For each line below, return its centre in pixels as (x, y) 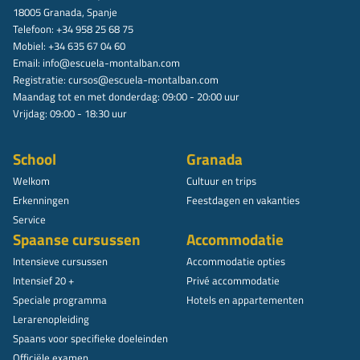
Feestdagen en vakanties (243, 200)
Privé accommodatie (233, 281)
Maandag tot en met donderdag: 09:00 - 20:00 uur (126, 97)
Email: (28, 63)
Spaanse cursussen (77, 240)
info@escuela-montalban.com (111, 63)
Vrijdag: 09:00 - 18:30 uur (70, 114)
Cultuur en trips (221, 181)
